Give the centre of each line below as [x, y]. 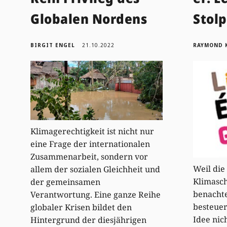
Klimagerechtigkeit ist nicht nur [92, 131]
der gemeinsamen [66, 182]
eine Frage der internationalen [90, 144]
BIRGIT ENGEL [53, 45]
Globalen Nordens [89, 18]
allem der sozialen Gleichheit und [96, 169]
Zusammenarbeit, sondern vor [89, 157]
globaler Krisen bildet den [81, 207]
